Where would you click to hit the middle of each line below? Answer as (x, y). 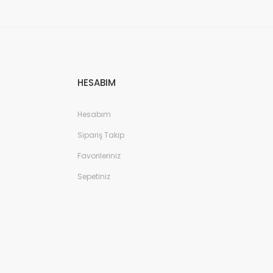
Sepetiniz (94, 176)
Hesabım (94, 114)
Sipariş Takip (101, 135)
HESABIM (97, 83)
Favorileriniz (99, 156)
